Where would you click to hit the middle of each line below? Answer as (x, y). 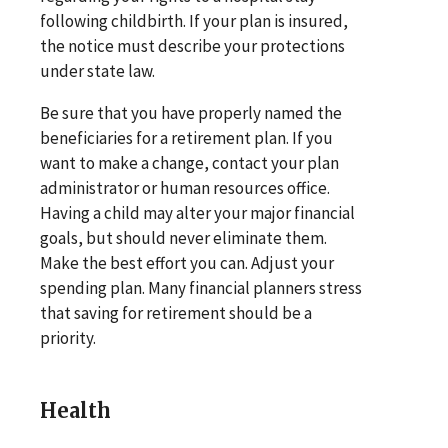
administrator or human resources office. (185, 187)
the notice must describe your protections (192, 45)
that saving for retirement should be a (176, 312)
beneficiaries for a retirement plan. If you (186, 137)
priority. (68, 337)
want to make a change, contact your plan (189, 162)
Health (75, 410)
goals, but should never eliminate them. (183, 237)
